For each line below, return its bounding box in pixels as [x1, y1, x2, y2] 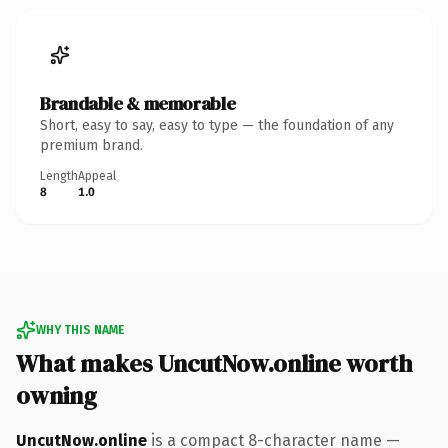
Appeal [78, 168, 116, 183]
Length [40, 168, 78, 183]
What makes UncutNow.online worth [16, 346, 413, 380]
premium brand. [40, 136, 143, 154]
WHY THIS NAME [36, 322, 124, 337]
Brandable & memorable [40, 90, 236, 116]
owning [16, 378, 97, 412]
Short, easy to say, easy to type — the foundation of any [40, 116, 394, 134]
